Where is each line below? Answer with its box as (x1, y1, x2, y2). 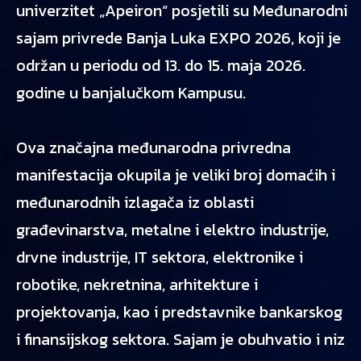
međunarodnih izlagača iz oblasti (16, 190, 254, 214)
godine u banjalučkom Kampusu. (16, 81, 250, 105)
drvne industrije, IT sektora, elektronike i (16, 245, 303, 269)
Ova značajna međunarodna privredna (16, 135, 291, 160)
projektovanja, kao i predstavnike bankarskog (16, 300, 342, 324)
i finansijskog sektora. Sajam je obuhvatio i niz (16, 327, 345, 351)
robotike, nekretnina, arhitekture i (16, 272, 258, 297)
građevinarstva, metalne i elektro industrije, (16, 218, 329, 242)
